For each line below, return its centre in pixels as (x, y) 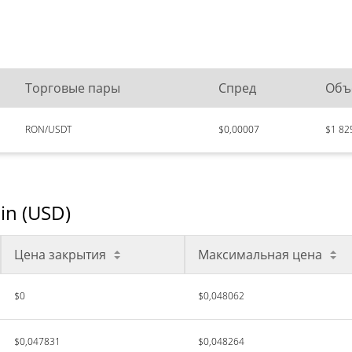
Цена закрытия (60, 255)
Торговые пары (73, 88)
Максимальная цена (260, 255)
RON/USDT (48, 129)
